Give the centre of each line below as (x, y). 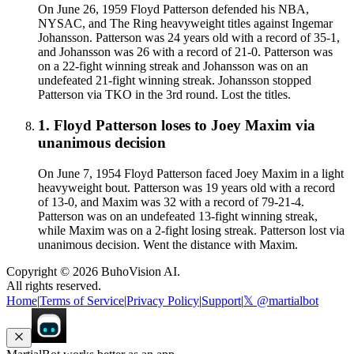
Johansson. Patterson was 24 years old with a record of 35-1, (189, 38)
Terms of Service (82, 300)
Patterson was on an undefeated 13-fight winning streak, (178, 216)
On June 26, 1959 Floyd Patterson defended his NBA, (173, 9)
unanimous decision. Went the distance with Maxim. (168, 244)
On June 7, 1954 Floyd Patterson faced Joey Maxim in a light (191, 173)
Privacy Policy (163, 300)
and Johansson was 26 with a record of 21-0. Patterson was (185, 52)
